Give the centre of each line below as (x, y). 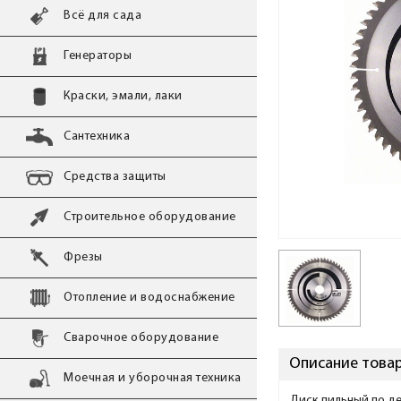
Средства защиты (115, 177)
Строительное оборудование (150, 217)
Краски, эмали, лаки (123, 96)
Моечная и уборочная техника (153, 378)
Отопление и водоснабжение (149, 298)
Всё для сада (102, 16)
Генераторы (98, 56)
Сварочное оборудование (141, 338)
